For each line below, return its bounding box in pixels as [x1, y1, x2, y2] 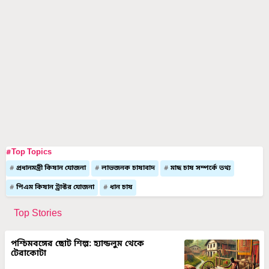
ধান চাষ [110, 183, 133, 193]
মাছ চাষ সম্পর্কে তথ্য [171, 164, 231, 174]
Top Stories [14, 207, 62, 221]
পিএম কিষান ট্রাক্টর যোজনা [16, 183, 94, 193]
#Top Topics [6, 147, 52, 158]
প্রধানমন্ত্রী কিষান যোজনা [16, 164, 86, 174]
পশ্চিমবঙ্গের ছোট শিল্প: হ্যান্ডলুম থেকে [11, 239, 145, 250]
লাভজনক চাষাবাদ [101, 164, 155, 174]
